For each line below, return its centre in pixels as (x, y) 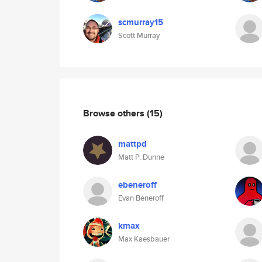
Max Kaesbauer (144, 239)
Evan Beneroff (141, 198)
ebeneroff (137, 185)
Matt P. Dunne (141, 157)
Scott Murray (139, 35)
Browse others (115, 113)
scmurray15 (141, 22)
